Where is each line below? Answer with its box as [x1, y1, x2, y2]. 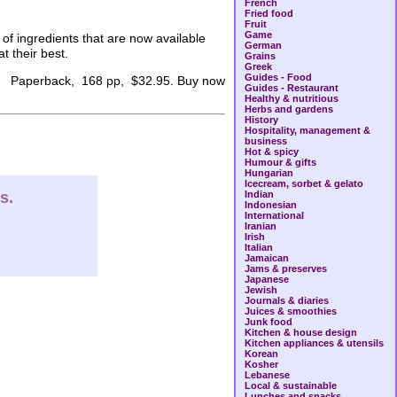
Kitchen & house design [245, 327, 357, 338]
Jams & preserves [245, 263, 327, 274]
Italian [245, 242, 273, 253]
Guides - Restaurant [245, 82, 339, 93]
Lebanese [245, 370, 290, 380]
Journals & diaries [245, 295, 329, 306]
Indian [245, 189, 274, 199]
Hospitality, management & [245, 125, 370, 136]
